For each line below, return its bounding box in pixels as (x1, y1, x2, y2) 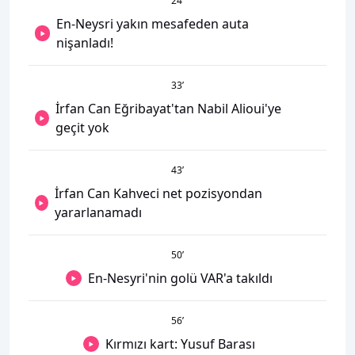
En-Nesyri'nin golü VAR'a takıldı (87, 269, 273, 287)
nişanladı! (56, 34, 114, 52)
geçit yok (55, 119, 109, 136)
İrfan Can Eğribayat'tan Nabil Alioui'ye (55, 100, 281, 117)
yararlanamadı (54, 204, 142, 221)
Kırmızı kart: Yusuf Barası (105, 335, 255, 353)
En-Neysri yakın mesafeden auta (56, 15, 250, 32)
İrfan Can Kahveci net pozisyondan (54, 185, 262, 202)
